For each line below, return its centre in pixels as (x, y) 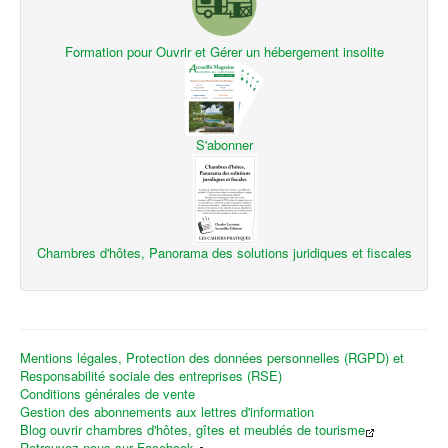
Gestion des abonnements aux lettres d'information (167, 412)
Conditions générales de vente (107, 394)
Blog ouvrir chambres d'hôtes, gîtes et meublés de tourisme (192, 430)
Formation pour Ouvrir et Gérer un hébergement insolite (224, 52)
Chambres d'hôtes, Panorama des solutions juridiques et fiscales (224, 253)
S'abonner (224, 145)
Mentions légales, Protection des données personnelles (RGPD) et (212, 358)
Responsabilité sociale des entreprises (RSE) (151, 376)
